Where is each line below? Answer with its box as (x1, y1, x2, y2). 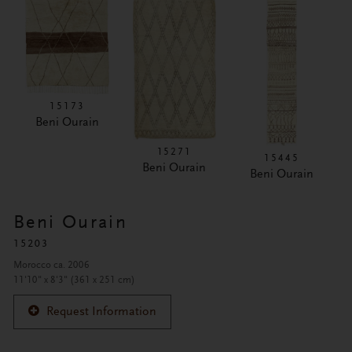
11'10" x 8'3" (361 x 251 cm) (13, 275, 135, 285)
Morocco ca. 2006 (13, 260, 90, 270)
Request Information (46, 306, 156, 318)
